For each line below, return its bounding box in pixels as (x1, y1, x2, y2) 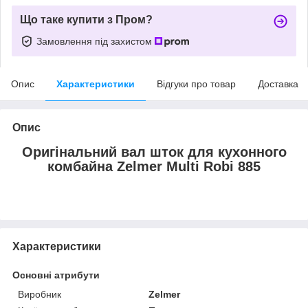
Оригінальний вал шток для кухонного (21, 144, 287, 159)
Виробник (18, 288, 61, 300)
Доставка (258, 78, 298, 89)
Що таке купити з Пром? (20, 13, 153, 25)
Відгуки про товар (157, 78, 236, 89)
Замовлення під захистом (36, 35, 155, 47)
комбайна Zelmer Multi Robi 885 (47, 158, 261, 174)
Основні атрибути (12, 269, 100, 280)
